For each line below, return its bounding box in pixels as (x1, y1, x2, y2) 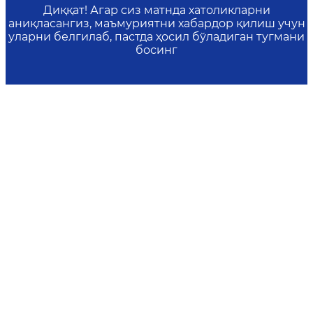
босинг (136, 43, 177, 57)
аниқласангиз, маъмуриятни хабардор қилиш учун (8, 17, 305, 31)
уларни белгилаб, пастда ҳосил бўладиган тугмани (8, 30, 305, 44)
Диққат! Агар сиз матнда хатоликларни (43, 3, 270, 17)
